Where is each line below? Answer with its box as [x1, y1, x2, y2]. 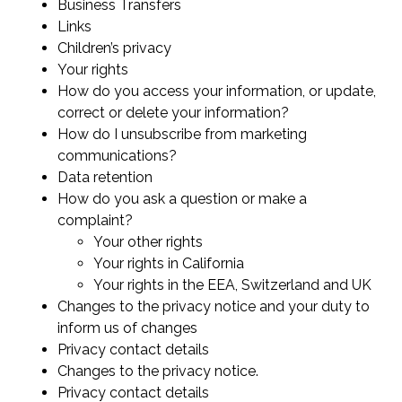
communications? [57, 147, 180, 165]
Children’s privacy [57, 39, 175, 57]
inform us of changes [57, 319, 201, 337]
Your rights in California [93, 255, 248, 273]
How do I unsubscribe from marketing [57, 126, 307, 144]
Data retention [57, 169, 156, 187]
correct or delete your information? [57, 104, 293, 122]
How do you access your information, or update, [57, 83, 376, 100]
